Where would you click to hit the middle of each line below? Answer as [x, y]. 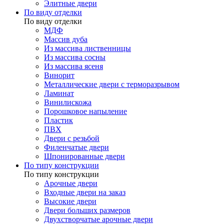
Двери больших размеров [87, 210]
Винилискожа [68, 102]
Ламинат [59, 93]
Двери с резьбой [72, 138]
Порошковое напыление [85, 111]
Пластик [58, 120]
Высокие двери [70, 201]
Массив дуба [66, 39]
